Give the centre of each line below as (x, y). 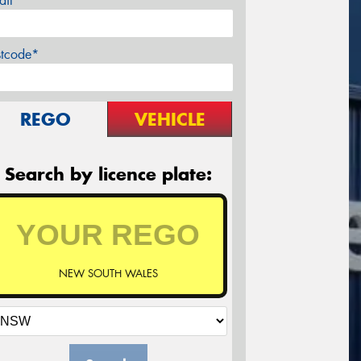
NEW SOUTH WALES (108, 274)
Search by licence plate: (108, 174)
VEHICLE (170, 120)
